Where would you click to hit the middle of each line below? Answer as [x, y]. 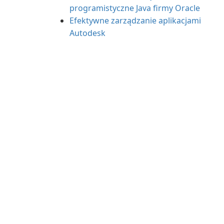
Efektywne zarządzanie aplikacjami [135, 20]
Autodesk [87, 33]
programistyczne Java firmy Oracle [135, 8]
